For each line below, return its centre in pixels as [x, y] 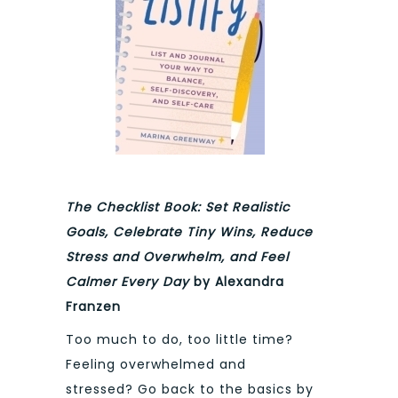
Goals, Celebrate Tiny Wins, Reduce [189, 232]
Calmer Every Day [127, 282]
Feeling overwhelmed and [156, 364]
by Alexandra [237, 282]
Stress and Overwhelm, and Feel [177, 257]
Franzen [93, 307]
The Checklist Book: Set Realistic [178, 207]
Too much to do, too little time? [179, 339]
